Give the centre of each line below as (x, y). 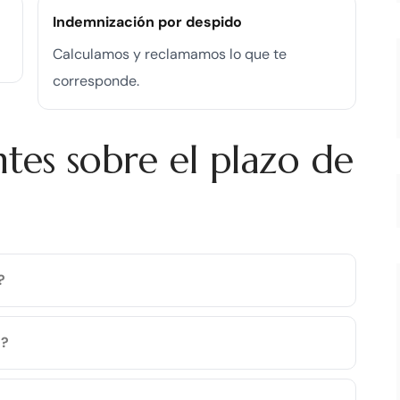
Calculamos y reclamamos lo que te (170, 54)
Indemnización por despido (147, 21)
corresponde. (96, 80)
